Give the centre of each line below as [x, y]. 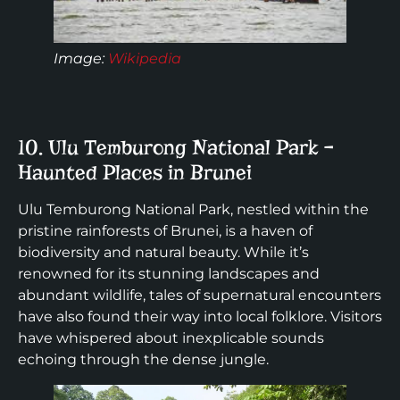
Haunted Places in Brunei [135, 173]
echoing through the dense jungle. [143, 360]
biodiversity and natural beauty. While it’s [163, 253]
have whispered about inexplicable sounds [171, 338]
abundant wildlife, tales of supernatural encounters [200, 296]
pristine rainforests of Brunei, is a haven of [165, 231]
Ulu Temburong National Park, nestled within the [193, 210]
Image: [81, 59]
